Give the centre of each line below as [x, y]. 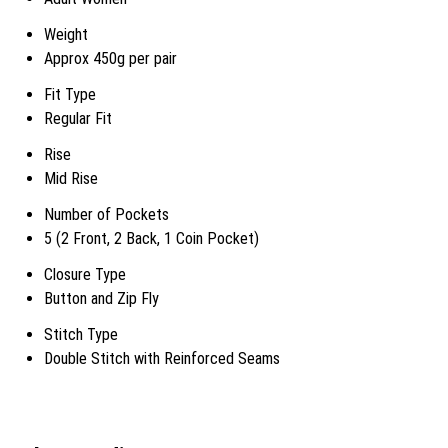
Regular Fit [78, 118]
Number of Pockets [106, 214]
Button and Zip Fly [101, 298]
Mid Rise [71, 178]
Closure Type [85, 274]
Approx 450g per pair [110, 58]
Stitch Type [81, 334]
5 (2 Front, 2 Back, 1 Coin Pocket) [151, 238]
